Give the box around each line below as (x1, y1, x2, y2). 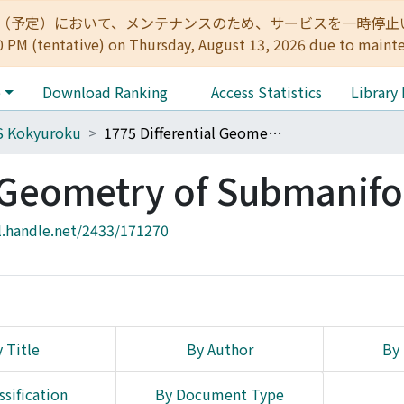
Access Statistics (210, 81, 322, 103)
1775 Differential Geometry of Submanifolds (268, 122, 282, 143)
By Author (186, 338, 253, 360)
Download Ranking (41, 81, 168, 103)
